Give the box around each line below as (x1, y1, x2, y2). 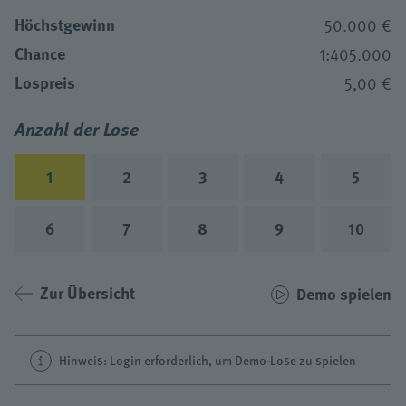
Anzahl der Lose (14, 115, 139, 142)
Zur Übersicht (40, 281, 135, 305)
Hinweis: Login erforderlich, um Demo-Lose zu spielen (59, 351, 356, 370)
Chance (14, 42, 65, 66)
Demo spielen (296, 282, 391, 306)
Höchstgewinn (14, 13, 115, 37)
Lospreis (14, 71, 75, 95)
